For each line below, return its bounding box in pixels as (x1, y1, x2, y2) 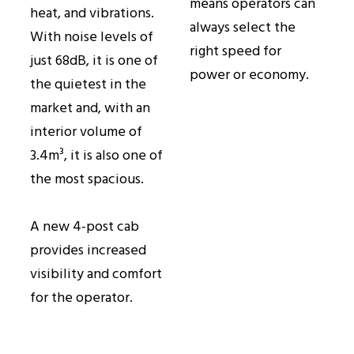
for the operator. (30, 287, 133, 311)
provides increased (30, 239, 146, 263)
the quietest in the (30, 73, 146, 97)
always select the (190, 17, 296, 40)
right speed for (190, 40, 281, 64)
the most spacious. (30, 168, 144, 192)
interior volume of (30, 121, 142, 145)
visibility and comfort (30, 263, 162, 287)
